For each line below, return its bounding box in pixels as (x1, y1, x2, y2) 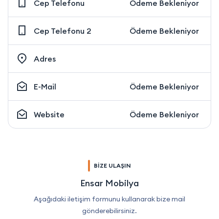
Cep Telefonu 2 (34, 25, 91, 36)
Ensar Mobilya (80, 177, 139, 189)
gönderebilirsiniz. (82, 206, 137, 215)
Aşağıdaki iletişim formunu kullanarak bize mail (34, 194, 185, 203)
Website (34, 109, 65, 119)
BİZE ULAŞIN (94, 161, 131, 169)
